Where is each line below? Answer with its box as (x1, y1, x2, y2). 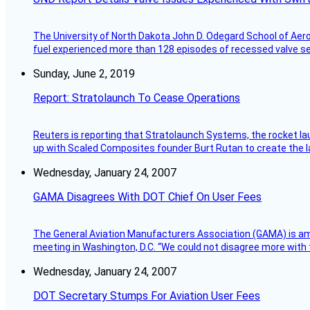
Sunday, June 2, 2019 (33, 67, 135, 81)
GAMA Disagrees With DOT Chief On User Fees (33, 190, 262, 204)
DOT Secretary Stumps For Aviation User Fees (33, 289, 260, 303)
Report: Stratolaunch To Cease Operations (33, 91, 240, 105)
